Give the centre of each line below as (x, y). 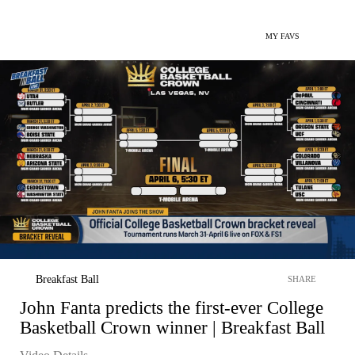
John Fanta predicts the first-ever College (172, 307)
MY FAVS (282, 36)
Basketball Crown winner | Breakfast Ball (172, 327)
